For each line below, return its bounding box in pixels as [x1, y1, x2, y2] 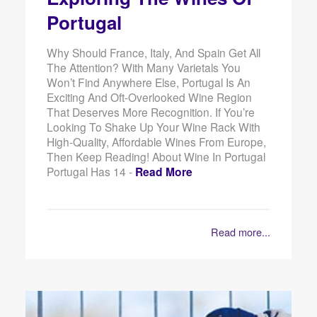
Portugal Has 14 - [46, 163, 135, 180]
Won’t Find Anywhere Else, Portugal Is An [46, 74, 250, 91]
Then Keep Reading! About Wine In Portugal [46, 149, 265, 165]
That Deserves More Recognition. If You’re [46, 104, 255, 120]
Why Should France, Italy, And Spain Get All [46, 45, 260, 61]
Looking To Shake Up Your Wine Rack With [46, 119, 260, 135]
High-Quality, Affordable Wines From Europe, [46, 134, 266, 150]
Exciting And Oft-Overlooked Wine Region [46, 89, 252, 105]
